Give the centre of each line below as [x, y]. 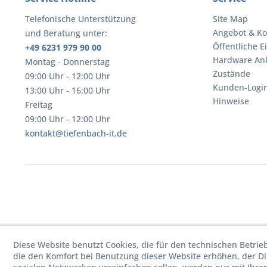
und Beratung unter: [66, 33]
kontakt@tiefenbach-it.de [76, 133]
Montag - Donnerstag [67, 62]
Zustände [232, 74]
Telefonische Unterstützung [80, 19]
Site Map [230, 19]
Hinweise [231, 101]
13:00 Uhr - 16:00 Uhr [68, 90]
